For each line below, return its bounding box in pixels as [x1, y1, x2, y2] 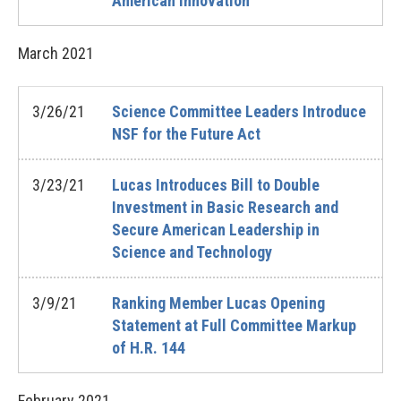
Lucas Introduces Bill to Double [112, 175, 320, 194]
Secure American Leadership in [112, 220, 320, 239]
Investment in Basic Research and [112, 198, 338, 217]
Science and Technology [112, 243, 272, 261]
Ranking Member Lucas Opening [112, 294, 325, 312]
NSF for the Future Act [112, 124, 260, 143]
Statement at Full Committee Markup [112, 316, 356, 335]
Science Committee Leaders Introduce [112, 102, 366, 121]
